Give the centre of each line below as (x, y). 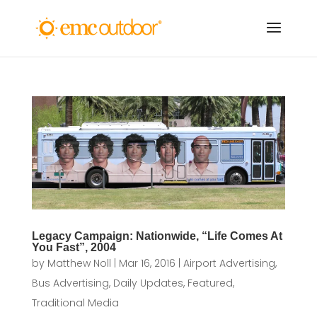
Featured (210, 283)
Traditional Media (75, 303)
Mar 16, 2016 (147, 264)
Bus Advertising (70, 283)
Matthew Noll (79, 264)
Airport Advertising (229, 264)
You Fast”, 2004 (74, 248)
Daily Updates (148, 283)
